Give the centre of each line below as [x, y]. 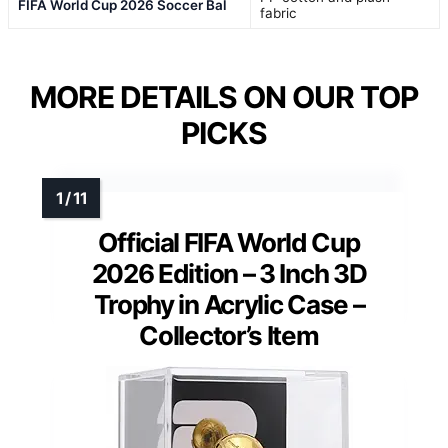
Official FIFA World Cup [229, 243]
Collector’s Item [229, 336]
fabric [278, 13]
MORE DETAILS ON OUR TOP [224, 97]
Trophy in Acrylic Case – [229, 305]
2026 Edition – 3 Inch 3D [229, 274]
